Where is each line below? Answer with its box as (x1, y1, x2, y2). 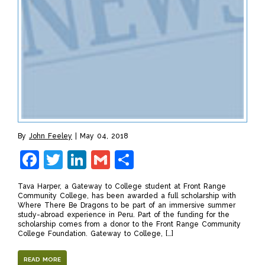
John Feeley (29, 132, 72, 141)
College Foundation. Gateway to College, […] (18, 230, 173, 238)
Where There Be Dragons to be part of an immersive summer (18, 201, 235, 210)
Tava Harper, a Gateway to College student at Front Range (18, 182, 226, 191)
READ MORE (24, 256, 61, 263)
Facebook (39, 148, 125, 171)
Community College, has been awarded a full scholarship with (18, 192, 236, 201)
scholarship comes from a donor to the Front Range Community (18, 220, 241, 229)
